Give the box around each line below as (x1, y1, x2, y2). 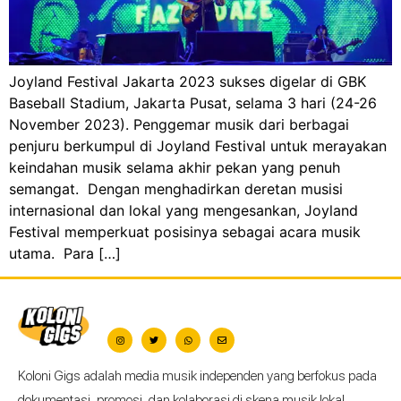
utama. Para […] (9, 244, 121, 263)
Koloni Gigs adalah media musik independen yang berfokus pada (18, 368, 377, 385)
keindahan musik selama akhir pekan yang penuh (9, 158, 340, 177)
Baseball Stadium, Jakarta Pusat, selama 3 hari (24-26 (9, 94, 377, 113)
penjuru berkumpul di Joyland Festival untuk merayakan (9, 137, 387, 156)
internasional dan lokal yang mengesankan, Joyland (9, 201, 358, 220)
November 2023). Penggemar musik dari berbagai (9, 115, 349, 134)
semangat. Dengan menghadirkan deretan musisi (9, 180, 343, 199)
